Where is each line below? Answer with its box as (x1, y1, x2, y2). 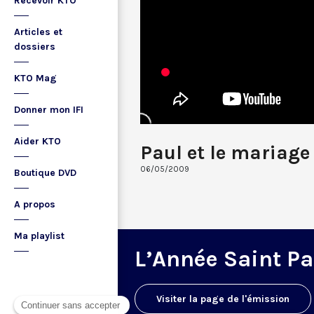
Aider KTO (14, 135, 61, 147)
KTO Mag (14, 72, 57, 84)
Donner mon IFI (14, 104, 83, 116)
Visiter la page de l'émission (156, 292, 289, 305)
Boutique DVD (14, 167, 76, 179)
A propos (14, 198, 55, 210)
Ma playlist (14, 230, 64, 242)
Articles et (14, 26, 62, 38)
